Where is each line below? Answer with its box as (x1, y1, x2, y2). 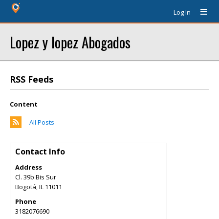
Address (15, 163, 42, 172)
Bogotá (15, 182, 36, 191)
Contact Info (15, 146, 65, 157)
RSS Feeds (10, 73, 53, 85)
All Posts (29, 118, 54, 127)
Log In (174, 8, 191, 17)
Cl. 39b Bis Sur (15, 173, 56, 181)
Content (10, 100, 38, 109)
